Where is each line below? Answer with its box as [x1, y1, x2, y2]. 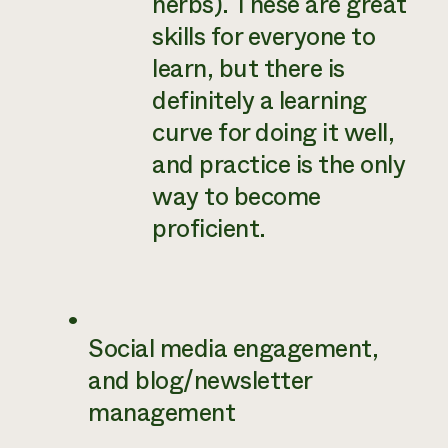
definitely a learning [152, 83, 367, 119]
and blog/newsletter [88, 363, 312, 399]
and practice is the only [152, 147, 405, 183]
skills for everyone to [152, 19, 375, 55]
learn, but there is [152, 51, 345, 87]
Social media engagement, [88, 331, 378, 367]
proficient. [152, 211, 266, 247]
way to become [152, 179, 321, 215]
